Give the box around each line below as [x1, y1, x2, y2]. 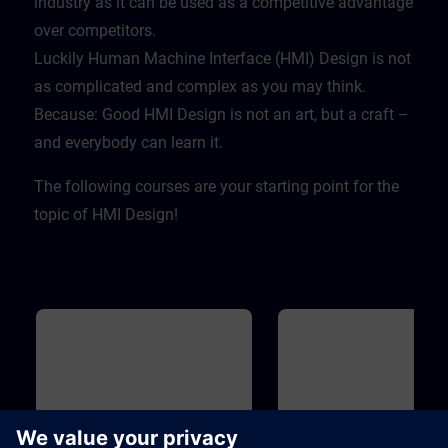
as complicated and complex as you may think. [34, 76, 366, 96]
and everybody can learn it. [34, 132, 223, 152]
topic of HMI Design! [34, 204, 178, 224]
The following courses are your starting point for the [34, 176, 399, 196]
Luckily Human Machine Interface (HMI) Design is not [34, 48, 411, 68]
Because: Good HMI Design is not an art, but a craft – [34, 104, 409, 124]
